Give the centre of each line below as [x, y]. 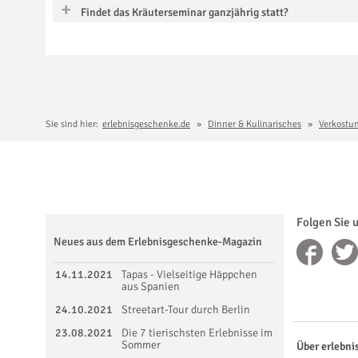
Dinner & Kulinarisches [255, 124]
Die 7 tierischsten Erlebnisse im [197, 332]
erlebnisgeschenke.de [146, 124]
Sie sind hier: [72, 124]
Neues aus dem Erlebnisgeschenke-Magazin [158, 241]
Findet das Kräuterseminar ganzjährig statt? [185, 12]
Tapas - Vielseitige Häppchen [189, 274]
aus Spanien [151, 286]
